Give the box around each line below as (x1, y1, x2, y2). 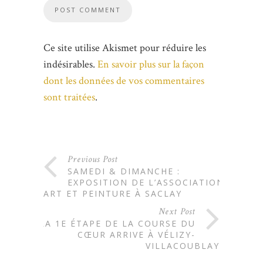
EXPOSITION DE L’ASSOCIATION (68, 176, 224, 188)
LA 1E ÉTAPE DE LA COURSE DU (39, 217, 195, 229)
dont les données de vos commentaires (43, 73, 204, 87)
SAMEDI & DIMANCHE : (68, 165, 180, 177)
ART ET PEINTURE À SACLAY (43, 187, 182, 199)
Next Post (159, 205, 195, 218)
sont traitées (43, 90, 95, 104)
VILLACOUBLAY (146, 240, 220, 251)
